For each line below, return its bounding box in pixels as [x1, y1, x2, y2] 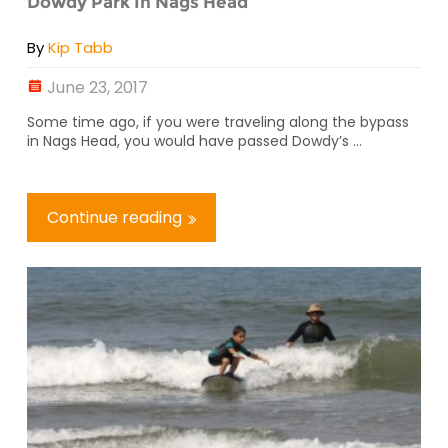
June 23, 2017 [47, 75, 148, 99]
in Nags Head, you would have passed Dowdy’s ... [27, 130, 362, 151]
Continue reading [47, 205, 182, 229]
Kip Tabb [48, 36, 113, 58]
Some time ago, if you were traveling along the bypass [27, 111, 409, 132]
